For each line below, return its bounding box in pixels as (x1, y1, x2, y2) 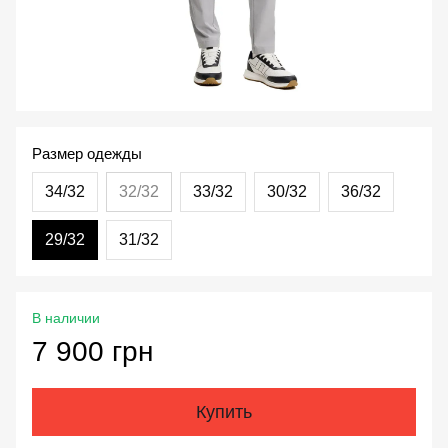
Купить (196, 402, 252, 423)
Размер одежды (32, 145, 142, 163)
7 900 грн (32, 336, 153, 368)
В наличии (32, 310, 100, 327)
